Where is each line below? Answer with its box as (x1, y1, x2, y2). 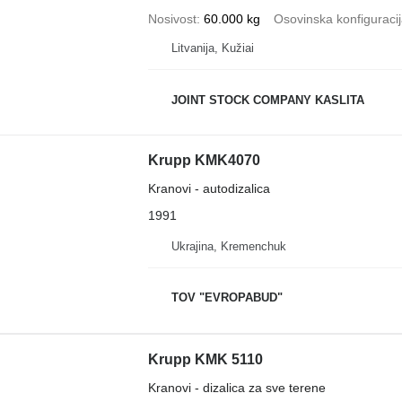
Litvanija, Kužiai (170, 41, 254, 55)
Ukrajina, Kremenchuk (170, 239, 286, 253)
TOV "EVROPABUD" (170, 291, 283, 304)
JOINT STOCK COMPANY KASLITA (170, 92, 364, 107)
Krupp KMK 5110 (147, 351, 263, 367)
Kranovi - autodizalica (147, 181, 270, 196)
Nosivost (147, 12, 197, 26)
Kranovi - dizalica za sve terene (147, 380, 326, 395)
